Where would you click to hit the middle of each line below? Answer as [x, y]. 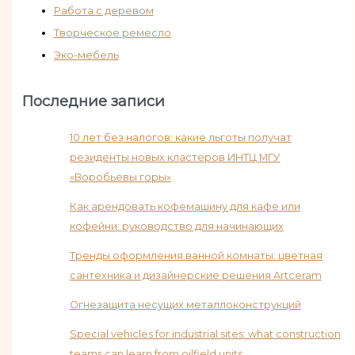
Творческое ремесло [112, 33]
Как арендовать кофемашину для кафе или [185, 207]
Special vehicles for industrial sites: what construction [205, 334]
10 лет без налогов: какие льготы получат [180, 138]
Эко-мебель [86, 55]
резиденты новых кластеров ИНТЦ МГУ [175, 158]
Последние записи [93, 101]
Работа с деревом [103, 10]
